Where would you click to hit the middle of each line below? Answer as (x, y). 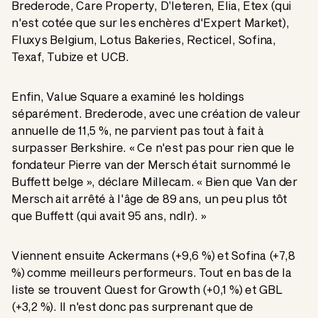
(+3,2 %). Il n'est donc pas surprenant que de (132, 307)
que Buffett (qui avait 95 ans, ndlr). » (109, 216)
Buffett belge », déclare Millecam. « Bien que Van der (154, 182)
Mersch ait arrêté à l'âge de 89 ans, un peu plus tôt (149, 199)
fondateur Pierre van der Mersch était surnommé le (151, 165)
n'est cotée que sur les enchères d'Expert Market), (150, 23)
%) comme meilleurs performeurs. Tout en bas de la (152, 273)
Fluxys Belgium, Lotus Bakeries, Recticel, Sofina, (144, 40)
